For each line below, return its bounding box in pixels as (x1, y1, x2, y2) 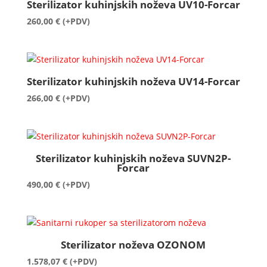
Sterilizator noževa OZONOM (61, 237, 206, 252)
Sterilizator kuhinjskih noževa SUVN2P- (36, 151, 231, 165)
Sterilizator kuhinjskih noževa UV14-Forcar (26, 74, 240, 88)
